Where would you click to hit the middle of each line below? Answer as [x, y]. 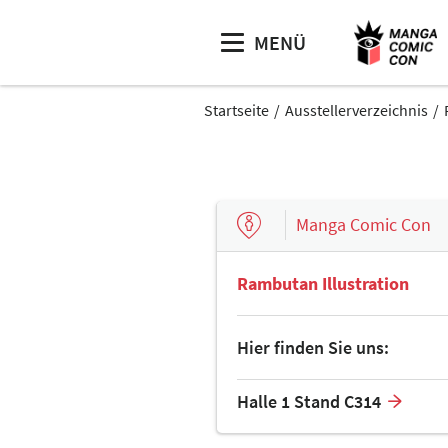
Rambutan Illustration [323, 283]
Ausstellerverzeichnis [356, 110]
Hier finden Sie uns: [313, 347]
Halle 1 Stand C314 [309, 401]
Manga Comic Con [363, 225]
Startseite [236, 110]
